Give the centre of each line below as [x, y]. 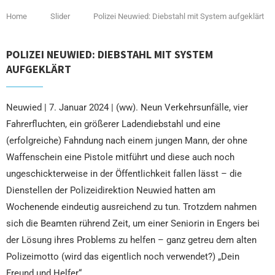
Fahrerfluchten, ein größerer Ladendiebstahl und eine [113, 124]
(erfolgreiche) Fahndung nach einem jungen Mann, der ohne [127, 140]
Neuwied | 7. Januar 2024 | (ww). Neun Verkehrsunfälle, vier [127, 107]
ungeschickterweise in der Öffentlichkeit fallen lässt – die [124, 173]
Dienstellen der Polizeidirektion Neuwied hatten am [111, 190]
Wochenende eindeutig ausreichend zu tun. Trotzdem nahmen [131, 207]
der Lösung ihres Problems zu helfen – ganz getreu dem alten [131, 240]
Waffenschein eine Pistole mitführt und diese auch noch [120, 157]
